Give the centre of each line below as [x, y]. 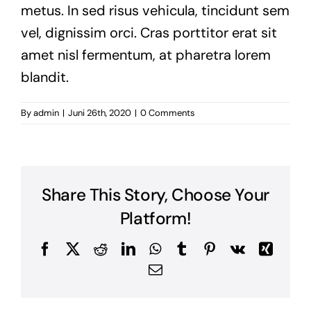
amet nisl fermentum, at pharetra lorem [146, 54]
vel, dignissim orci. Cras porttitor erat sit [149, 32]
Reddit [126, 248]
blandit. [45, 77]
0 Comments [168, 112]
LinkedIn [160, 248]
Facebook [78, 248]
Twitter [100, 248]
